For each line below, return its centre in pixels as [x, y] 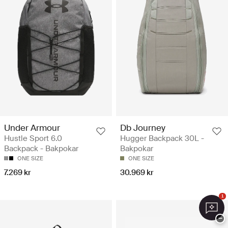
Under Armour [32, 128]
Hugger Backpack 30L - [162, 139]
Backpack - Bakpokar [41, 149]
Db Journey [143, 128]
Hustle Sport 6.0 [33, 139]
